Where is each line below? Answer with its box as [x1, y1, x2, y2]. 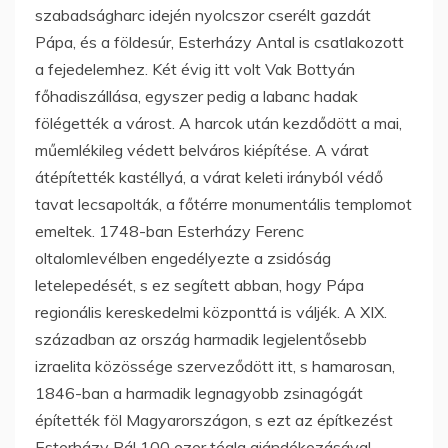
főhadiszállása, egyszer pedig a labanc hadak [35, 85, 358, 106]
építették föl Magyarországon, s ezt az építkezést [35, 409, 393, 430]
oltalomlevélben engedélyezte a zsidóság [35, 247, 331, 268]
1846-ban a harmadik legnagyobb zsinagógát [35, 382, 363, 403]
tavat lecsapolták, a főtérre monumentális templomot [35, 193, 412, 214]
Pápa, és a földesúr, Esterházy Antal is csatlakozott [35, 31, 404, 52]
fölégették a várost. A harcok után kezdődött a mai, [35, 112, 402, 133]
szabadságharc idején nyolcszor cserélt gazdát [35, 4, 371, 25]
